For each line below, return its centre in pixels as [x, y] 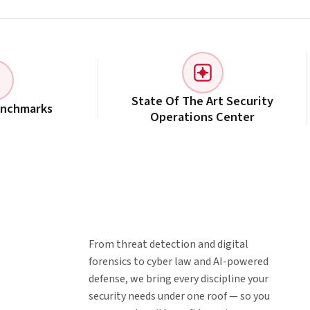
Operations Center [203, 117]
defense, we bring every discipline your [179, 279]
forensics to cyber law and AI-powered [179, 261]
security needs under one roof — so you [179, 296]
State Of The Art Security [203, 101]
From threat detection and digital [168, 244]
